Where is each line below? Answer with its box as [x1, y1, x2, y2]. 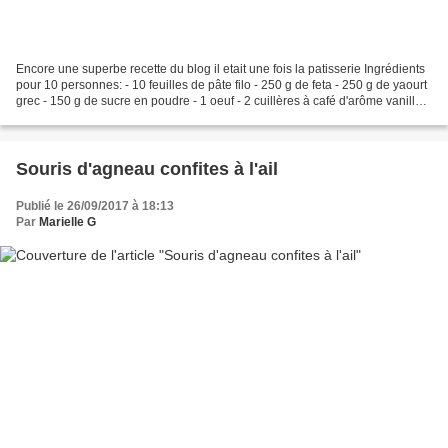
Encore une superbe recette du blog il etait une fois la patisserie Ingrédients [16, 61, 425, 76]
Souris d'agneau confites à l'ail [16, 158, 278, 179]
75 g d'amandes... [16, 109, 112, 124]
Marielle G [39, 214, 96, 229]
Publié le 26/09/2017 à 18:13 [16, 198, 174, 213]
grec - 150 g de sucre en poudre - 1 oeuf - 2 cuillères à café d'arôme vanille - [16, 93, 429, 108]
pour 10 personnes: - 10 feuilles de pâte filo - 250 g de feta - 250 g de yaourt [16, 77, 427, 92]
